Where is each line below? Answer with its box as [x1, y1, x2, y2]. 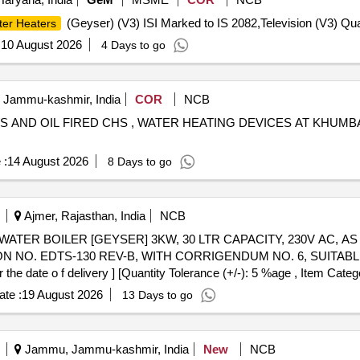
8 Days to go [107, 155, 172, 168]
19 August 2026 [21, 288, 103, 301]
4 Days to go [100, 39, 166, 51]
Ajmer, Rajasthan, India [21, 209, 145, 223]
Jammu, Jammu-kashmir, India [21, 342, 189, 356]
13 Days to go [121, 288, 193, 301]
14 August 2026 [6, 154, 88, 168]
